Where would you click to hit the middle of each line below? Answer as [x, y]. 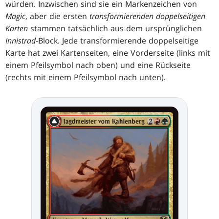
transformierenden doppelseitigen [148, 16]
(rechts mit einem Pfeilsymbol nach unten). [86, 77]
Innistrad [21, 41]
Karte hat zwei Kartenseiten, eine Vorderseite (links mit [108, 53]
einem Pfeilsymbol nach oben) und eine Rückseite [98, 65]
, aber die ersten [58, 16]
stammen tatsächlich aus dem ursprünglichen [115, 29]
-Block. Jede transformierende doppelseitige [117, 41]
